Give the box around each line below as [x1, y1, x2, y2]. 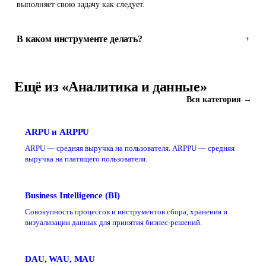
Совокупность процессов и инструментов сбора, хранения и [25, 208, 227, 216]
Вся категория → [186, 95, 252, 104]
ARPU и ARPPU [25, 127, 90, 137]
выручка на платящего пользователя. [25, 155, 147, 163]
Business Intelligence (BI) [25, 191, 121, 200]
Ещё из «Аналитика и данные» [14, 79, 207, 94]
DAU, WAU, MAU [25, 254, 96, 264]
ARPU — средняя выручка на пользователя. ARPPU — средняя [25, 144, 235, 153]
